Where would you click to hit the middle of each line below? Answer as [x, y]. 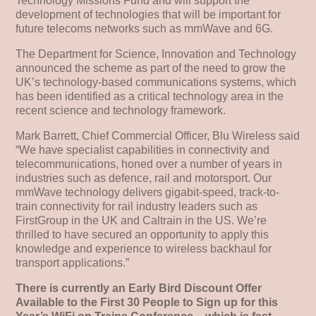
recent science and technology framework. [121, 111]
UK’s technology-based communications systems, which [156, 83]
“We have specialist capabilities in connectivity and [143, 150]
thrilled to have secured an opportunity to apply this [142, 235]
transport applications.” [73, 263]
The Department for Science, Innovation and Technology [156, 54]
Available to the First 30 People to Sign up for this [147, 303]
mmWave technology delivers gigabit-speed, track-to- [148, 193]
